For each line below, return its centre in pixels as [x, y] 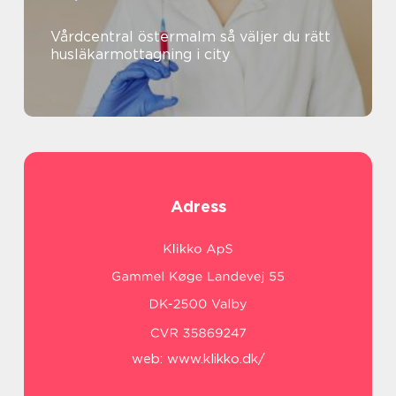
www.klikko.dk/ [216, 359]
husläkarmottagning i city [140, 55]
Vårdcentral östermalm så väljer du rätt [135, 37]
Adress [198, 207]
